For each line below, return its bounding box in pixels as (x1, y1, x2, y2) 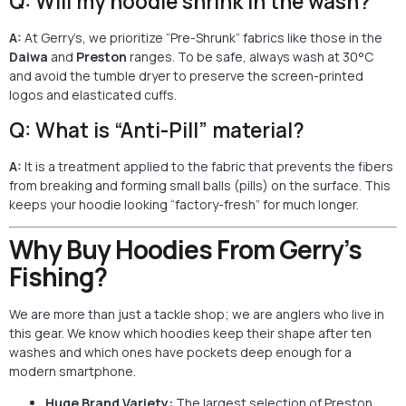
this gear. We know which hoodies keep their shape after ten (9, 324, 372, 343)
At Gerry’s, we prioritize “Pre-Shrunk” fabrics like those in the (22, 29, 382, 47)
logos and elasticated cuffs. (9, 86, 177, 104)
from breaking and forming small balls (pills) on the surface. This (9, 176, 391, 194)
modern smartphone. (9, 362, 136, 381)
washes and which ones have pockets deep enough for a (9, 343, 352, 362)
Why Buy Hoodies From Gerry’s (9, 232, 362, 267)
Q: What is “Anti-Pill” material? (9, 115, 304, 144)
